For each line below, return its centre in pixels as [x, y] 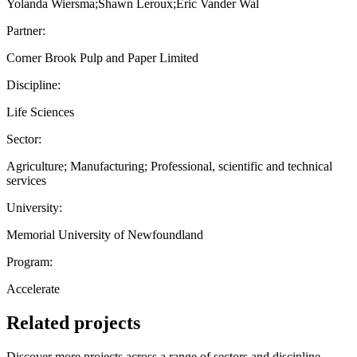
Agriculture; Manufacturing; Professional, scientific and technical [169, 166]
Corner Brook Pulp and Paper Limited [102, 57]
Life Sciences [40, 112]
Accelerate [33, 288]
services [26, 180]
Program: [29, 261]
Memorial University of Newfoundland [105, 234]
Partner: [26, 30]
